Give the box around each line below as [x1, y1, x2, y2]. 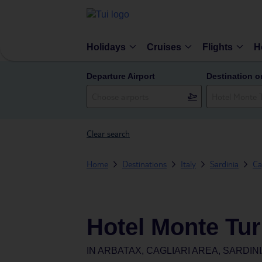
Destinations [122, 158, 167, 169]
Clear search [87, 128, 130, 139]
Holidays [87, 42, 126, 52]
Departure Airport [87, 71, 155, 81]
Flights [202, 42, 233, 52]
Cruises [147, 42, 181, 52]
